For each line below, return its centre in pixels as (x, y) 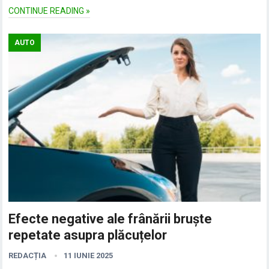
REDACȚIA (28, 255)
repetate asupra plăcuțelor (88, 235)
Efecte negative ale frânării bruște (110, 219)
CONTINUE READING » (50, 11)
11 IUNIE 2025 (89, 255)
